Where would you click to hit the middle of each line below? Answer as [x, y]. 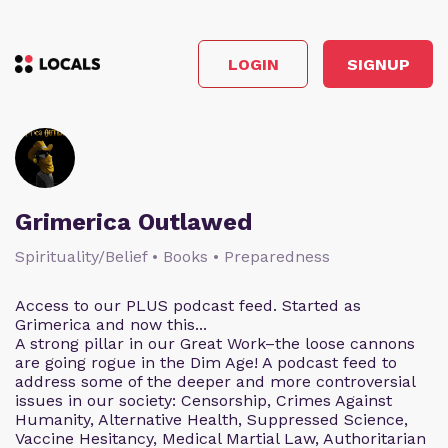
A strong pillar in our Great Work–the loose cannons [215, 343]
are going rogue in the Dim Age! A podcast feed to [206, 362]
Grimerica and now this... [111, 324]
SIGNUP [378, 64]
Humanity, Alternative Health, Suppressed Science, [211, 419]
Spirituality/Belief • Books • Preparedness [172, 256]
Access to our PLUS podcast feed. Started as [188, 305]
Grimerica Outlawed [133, 222]
